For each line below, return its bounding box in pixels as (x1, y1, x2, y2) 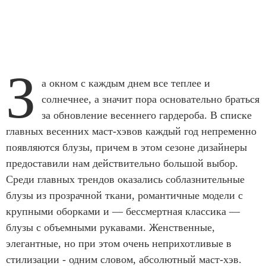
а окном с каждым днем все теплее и (42, 77, 210, 89)
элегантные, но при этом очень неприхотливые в (6, 237, 232, 249)
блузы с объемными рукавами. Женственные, (6, 221, 215, 233)
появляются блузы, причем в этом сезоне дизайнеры (6, 141, 247, 153)
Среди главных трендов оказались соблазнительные (6, 173, 245, 185)
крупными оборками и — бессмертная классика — (6, 205, 240, 217)
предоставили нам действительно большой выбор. (6, 157, 238, 169)
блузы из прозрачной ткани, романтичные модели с (6, 189, 243, 201)
